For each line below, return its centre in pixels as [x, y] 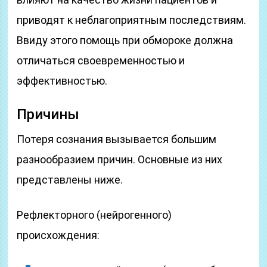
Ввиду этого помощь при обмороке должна [125, 40]
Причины [48, 114]
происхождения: [58, 235]
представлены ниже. [70, 180]
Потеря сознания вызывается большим [117, 139]
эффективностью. [62, 81]
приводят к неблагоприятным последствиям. [132, 20]
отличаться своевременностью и [101, 60]
